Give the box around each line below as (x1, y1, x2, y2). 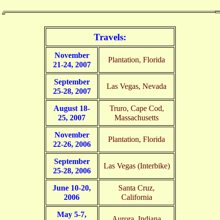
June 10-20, (53, 183, 91, 192)
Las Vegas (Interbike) (103, 161, 170, 170)
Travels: (94, 31, 126, 42)
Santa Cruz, (118, 183, 155, 192)
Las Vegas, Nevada (107, 82, 166, 90)
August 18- (54, 104, 90, 112)
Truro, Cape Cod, (109, 104, 164, 112)
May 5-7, (57, 210, 86, 219)
